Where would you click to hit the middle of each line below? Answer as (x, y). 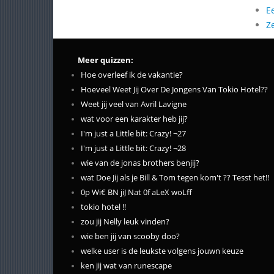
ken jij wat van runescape (126, 266)
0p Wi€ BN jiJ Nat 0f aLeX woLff (136, 192)
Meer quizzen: (106, 60)
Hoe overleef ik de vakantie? (132, 75)
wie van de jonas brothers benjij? (140, 163)
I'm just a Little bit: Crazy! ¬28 (133, 148)
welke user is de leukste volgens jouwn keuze (162, 251)
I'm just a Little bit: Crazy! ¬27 (133, 134)
